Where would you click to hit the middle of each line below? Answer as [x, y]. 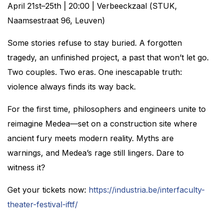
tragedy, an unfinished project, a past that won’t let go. [108, 57]
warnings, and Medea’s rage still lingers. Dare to [96, 153]
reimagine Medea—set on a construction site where [102, 124]
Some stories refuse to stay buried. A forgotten [95, 43]
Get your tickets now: [48, 190]
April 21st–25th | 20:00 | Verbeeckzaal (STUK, [92, 6]
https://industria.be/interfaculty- [147, 190]
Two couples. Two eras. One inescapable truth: [95, 72]
